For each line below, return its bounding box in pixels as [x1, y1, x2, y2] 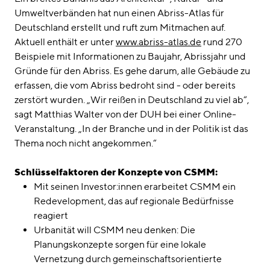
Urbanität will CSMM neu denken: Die [34, 224, 195, 236]
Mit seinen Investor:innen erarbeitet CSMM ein [34, 181, 236, 193]
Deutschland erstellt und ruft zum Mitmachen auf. [14, 22, 225, 34]
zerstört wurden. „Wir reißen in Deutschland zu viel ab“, [14, 94, 249, 106]
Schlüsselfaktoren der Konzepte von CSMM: [14, 166, 219, 178]
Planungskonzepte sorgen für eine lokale [34, 239, 206, 251]
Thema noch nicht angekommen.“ [14, 137, 157, 149]
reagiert [34, 210, 68, 222]
